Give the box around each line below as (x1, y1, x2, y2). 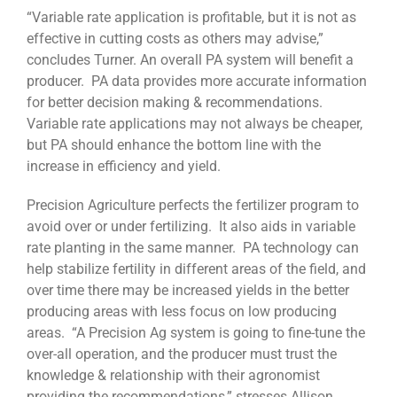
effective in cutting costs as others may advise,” (27, 30, 323, 48)
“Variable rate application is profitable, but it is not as (27, 9, 356, 27)
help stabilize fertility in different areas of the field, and (27, 261, 366, 278)
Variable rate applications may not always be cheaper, (27, 115, 362, 133)
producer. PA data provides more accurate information (27, 73, 367, 90)
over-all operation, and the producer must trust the (27, 346, 337, 363)
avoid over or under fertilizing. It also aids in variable (27, 218, 355, 236)
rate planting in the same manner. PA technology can (27, 239, 359, 257)
